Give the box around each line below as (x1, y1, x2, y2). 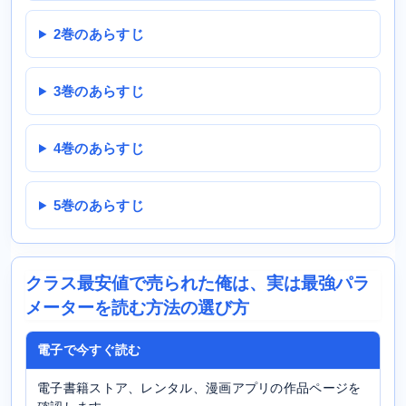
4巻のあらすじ (53, 140, 144, 156)
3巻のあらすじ (53, 82, 144, 99)
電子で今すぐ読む (37, 343, 141, 357)
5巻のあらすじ (53, 197, 144, 213)
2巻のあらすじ (53, 25, 144, 42)
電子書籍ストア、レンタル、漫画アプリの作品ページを (37, 381, 362, 395)
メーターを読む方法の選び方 (25, 297, 249, 317)
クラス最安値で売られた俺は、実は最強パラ (25, 273, 370, 293)
